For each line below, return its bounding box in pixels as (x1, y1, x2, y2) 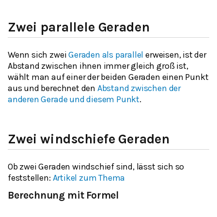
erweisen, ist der (143, 49, 206, 60)
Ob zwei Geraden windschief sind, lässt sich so (8, 161, 185, 172)
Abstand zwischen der (97, 82, 181, 93)
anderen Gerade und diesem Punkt (8, 93, 140, 105)
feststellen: (8, 172, 53, 183)
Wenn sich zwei (8, 49, 69, 60)
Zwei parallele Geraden (8, 19, 150, 35)
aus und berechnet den (8, 82, 97, 93)
